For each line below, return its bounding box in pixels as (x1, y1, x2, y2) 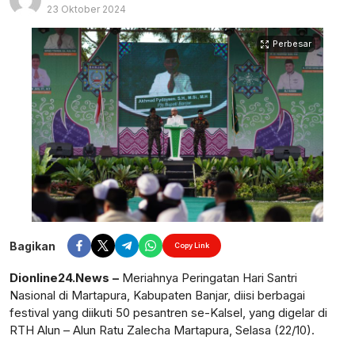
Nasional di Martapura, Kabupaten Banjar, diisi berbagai (10, 288, 305, 303)
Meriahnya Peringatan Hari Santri (119, 270, 297, 286)
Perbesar (273, 38, 311, 49)
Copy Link (174, 241, 209, 250)
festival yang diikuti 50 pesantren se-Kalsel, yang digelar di (10, 305, 327, 321)
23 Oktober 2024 (47, 2, 126, 15)
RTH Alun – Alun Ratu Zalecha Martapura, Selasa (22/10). (10, 323, 315, 338)
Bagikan (10, 239, 55, 253)
